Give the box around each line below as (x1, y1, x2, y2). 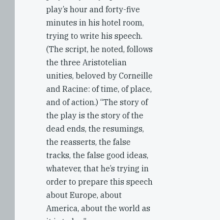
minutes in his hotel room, (46, 18, 144, 27)
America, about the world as (46, 203, 150, 213)
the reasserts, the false (46, 137, 131, 147)
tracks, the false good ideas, (46, 150, 148, 160)
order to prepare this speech (46, 177, 153, 187)
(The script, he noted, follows (46, 44, 153, 54)
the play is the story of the (46, 110, 143, 120)
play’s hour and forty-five (46, 4, 140, 14)
